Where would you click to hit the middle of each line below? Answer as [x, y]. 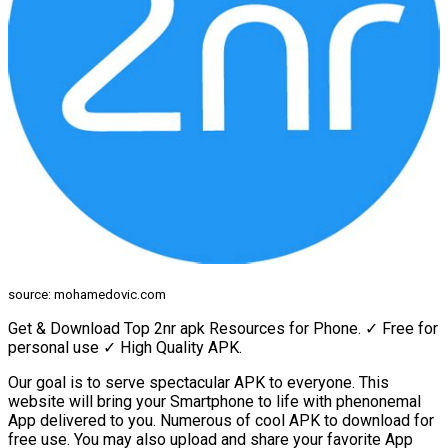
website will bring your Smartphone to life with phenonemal [214, 402]
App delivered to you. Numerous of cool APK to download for [221, 421]
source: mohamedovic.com [87, 295]
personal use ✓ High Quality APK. [125, 348]
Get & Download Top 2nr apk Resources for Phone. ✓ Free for [223, 329]
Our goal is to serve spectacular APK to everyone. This [198, 383]
